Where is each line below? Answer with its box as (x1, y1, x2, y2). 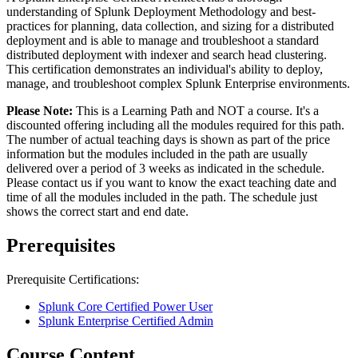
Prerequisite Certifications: (6, 272, 139, 286)
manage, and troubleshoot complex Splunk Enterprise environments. (6, 76, 350, 90)
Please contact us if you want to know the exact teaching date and (6, 175, 336, 189)
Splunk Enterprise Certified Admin (38, 313, 213, 328)
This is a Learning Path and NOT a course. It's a (73, 103, 319, 117)
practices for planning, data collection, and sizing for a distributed (6, 18, 334, 33)
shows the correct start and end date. (6, 204, 189, 218)
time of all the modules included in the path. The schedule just (6, 189, 317, 204)
